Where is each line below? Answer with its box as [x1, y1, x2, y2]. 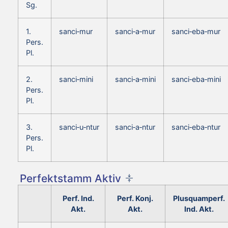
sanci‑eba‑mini [172, 74, 221, 83]
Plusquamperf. [173, 193, 225, 203]
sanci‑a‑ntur [115, 122, 155, 131]
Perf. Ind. [62, 193, 94, 203]
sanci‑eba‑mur [172, 26, 220, 36]
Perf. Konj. [117, 193, 153, 203]
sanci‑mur [59, 26, 93, 36]
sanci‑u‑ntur [59, 122, 99, 131]
